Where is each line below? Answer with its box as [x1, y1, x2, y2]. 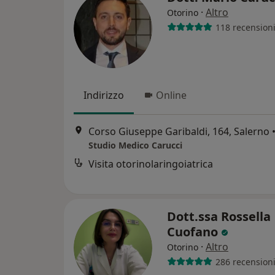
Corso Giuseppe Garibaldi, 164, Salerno [88, 125, 269, 139]
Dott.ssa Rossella [167, 208, 271, 225]
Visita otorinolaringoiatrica [88, 157, 213, 171]
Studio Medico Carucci [88, 139, 182, 152]
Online [156, 88, 187, 102]
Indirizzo [83, 88, 124, 102]
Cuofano [167, 223, 221, 240]
